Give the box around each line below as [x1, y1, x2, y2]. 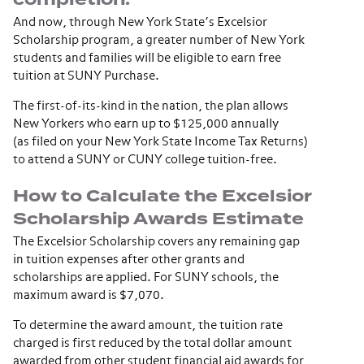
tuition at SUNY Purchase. [13, 70, 159, 82]
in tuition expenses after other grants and [13, 253, 245, 266]
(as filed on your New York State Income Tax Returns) [13, 136, 308, 148]
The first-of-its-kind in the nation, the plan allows [13, 100, 288, 112]
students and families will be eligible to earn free [13, 52, 281, 64]
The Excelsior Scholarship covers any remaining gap [13, 236, 300, 248]
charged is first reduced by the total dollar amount [13, 337, 292, 349]
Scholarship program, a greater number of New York [13, 34, 305, 46]
